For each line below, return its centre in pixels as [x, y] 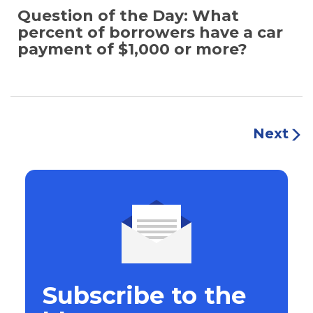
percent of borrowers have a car [150, 32]
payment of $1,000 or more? [132, 49]
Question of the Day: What [128, 15]
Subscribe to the [144, 295]
